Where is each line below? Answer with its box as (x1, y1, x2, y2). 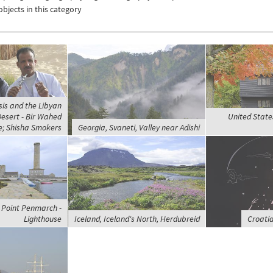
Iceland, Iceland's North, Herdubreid (74, 213, 200, 225)
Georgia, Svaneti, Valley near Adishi (77, 122, 200, 133)
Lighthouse (23, 213, 62, 225)
